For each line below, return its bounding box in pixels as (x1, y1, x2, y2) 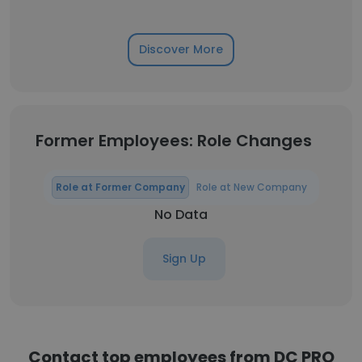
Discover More (139, 41, 223, 57)
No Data (154, 205, 208, 224)
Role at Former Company (55, 180, 185, 194)
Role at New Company (196, 180, 307, 194)
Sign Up (162, 250, 206, 267)
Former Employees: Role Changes (36, 129, 312, 152)
